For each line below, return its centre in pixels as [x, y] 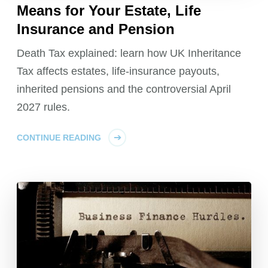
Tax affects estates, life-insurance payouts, [118, 71]
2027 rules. [44, 107]
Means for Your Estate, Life [109, 11]
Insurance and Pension [96, 29]
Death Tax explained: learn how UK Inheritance [129, 54]
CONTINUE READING [59, 138]
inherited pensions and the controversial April [124, 89]
